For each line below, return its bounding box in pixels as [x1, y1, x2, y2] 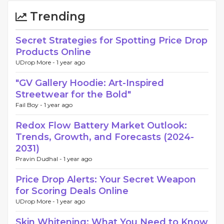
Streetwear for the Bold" [15, 89, 131, 100]
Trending [27, 9, 85, 23]
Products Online [15, 46, 91, 57]
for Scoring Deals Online [15, 185, 128, 196]
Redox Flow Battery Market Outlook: [15, 120, 187, 131]
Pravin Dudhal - [15, 155, 63, 162]
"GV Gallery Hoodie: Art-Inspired [15, 77, 164, 88]
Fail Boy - [15, 101, 44, 108]
